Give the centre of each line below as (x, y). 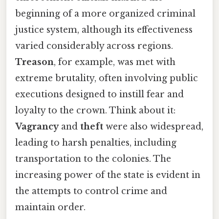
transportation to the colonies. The (93, 159)
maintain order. (50, 208)
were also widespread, (153, 127)
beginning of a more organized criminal (105, 14)
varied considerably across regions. (94, 46)
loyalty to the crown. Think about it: (95, 111)
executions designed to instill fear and (99, 95)
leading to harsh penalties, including (96, 143)
